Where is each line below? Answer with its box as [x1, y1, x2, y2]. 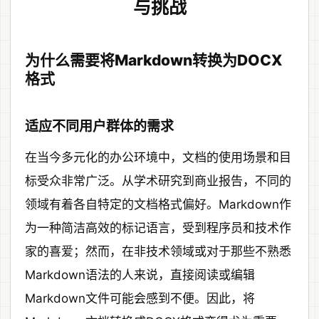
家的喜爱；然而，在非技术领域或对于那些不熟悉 [25, 244, 291, 259]
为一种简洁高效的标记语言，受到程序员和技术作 [25, 221, 291, 236]
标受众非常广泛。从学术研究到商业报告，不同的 [25, 174, 291, 189]
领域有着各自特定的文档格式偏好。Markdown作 [25, 197, 291, 212]
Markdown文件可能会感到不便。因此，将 [25, 291, 255, 306]
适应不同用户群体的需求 [25, 118, 174, 135]
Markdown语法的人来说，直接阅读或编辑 [25, 268, 255, 283]
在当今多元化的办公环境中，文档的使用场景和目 [25, 150, 291, 165]
